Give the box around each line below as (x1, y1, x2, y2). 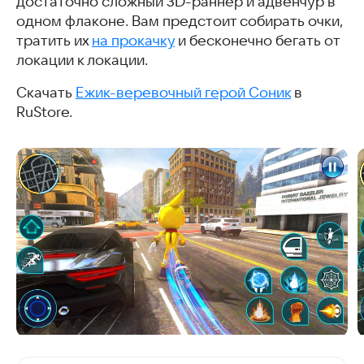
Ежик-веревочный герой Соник (76, 84, 291, 102)
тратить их (16, 32, 92, 50)
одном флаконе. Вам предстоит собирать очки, (16, 13, 343, 30)
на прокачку (92, 32, 175, 50)
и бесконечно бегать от (175, 32, 340, 50)
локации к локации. (16, 52, 148, 69)
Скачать (16, 84, 76, 102)
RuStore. (16, 104, 72, 121)
